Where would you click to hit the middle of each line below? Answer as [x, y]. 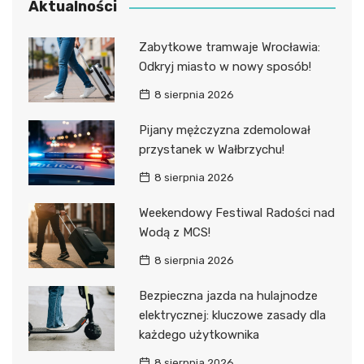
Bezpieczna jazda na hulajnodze [228, 296]
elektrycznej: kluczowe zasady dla [232, 316]
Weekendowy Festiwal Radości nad [236, 213]
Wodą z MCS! [174, 233]
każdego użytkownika [199, 335]
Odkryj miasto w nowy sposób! [225, 67]
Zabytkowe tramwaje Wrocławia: [229, 48]
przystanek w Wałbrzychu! [211, 150]
